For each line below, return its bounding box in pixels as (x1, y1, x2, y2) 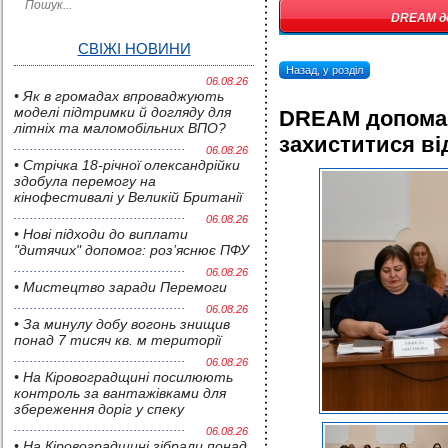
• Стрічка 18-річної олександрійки (14, 157, 240, 173)
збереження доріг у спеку (14, 401, 184, 417)
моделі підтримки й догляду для (14, 104, 231, 120)
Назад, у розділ (286, 64, 363, 76)
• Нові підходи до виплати (14, 226, 188, 242)
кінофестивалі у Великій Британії (14, 189, 242, 205)
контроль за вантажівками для (14, 385, 226, 401)
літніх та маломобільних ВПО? (14, 120, 226, 136)
